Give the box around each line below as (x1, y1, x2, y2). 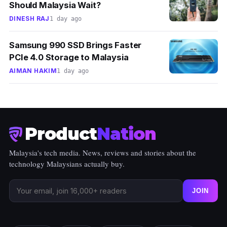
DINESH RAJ (9, 15, 50, 23)
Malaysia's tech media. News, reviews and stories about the (9, 147, 196, 158)
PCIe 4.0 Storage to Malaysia (9, 52, 129, 63)
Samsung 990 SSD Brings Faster (9, 40, 142, 51)
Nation (97, 123, 157, 144)
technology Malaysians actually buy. (9, 159, 125, 169)
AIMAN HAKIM (9, 67, 57, 75)
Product (25, 123, 97, 144)
